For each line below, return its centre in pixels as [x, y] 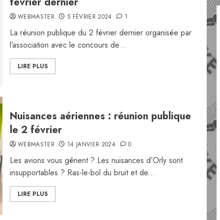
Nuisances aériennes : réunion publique [100, 116]
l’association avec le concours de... [68, 45]
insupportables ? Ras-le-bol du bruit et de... [82, 173]
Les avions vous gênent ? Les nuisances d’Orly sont [96, 160]
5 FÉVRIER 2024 [89, 17]
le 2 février [36, 130]
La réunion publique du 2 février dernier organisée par [100, 33]
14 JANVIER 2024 [91, 144]
